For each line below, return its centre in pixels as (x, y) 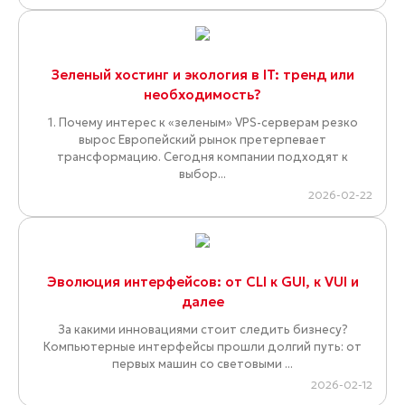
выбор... (202, 174)
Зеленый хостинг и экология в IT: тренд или (202, 75)
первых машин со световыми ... (202, 364)
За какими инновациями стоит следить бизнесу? (202, 330)
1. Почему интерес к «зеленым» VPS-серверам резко (202, 123)
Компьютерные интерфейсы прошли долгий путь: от (202, 347)
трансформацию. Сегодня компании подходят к (202, 157)
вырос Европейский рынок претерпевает (202, 140)
